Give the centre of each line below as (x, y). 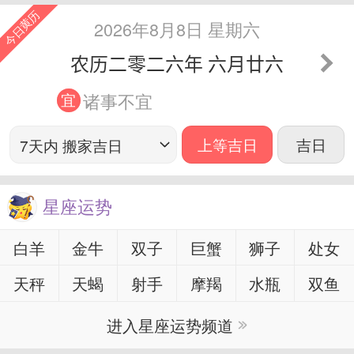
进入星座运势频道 (170, 325)
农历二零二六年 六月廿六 (177, 65)
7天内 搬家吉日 (71, 145)
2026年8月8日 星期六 (177, 29)
